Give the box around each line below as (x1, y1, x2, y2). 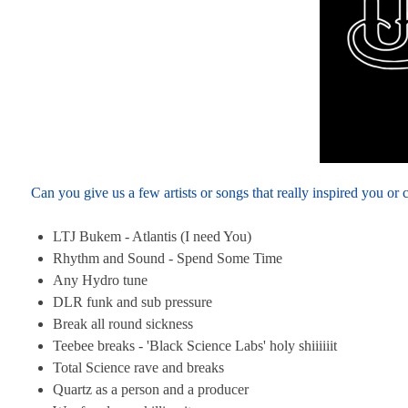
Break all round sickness (53, 315, 193, 331)
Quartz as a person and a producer (53, 381, 249, 397)
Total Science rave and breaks (53, 359, 224, 375)
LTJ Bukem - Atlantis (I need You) (53, 228, 251, 244)
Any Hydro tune (53, 271, 148, 288)
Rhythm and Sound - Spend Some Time (53, 250, 282, 266)
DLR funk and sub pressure (53, 293, 212, 310)
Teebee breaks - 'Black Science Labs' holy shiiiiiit (53, 337, 337, 353)
